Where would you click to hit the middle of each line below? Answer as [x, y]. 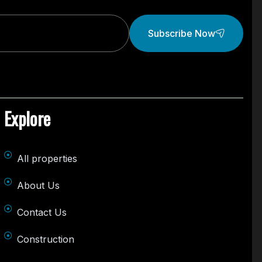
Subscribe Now [181, 33]
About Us [39, 186]
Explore [27, 119]
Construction [46, 239]
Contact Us [42, 213]
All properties [47, 159]
